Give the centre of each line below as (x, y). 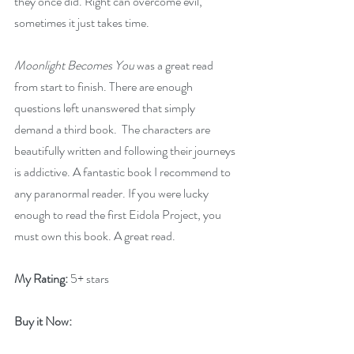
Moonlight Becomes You (74, 65)
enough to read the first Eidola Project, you (119, 215)
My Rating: (41, 279)
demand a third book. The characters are (113, 129)
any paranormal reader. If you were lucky (113, 193)
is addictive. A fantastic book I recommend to (124, 172)
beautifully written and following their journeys (126, 151)
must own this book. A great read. (95, 236)
